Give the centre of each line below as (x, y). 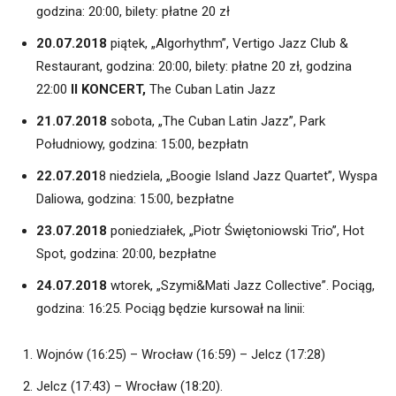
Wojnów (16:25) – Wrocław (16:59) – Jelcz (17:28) (181, 355)
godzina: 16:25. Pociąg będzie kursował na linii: (171, 309)
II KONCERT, (108, 90)
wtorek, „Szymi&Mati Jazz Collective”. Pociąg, (241, 286)
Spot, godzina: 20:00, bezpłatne (126, 254)
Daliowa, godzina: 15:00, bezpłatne (135, 199)
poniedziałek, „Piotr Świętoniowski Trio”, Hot (236, 231)
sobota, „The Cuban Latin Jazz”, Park (218, 122)
